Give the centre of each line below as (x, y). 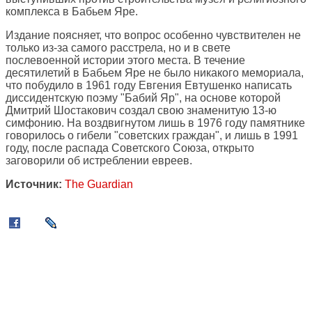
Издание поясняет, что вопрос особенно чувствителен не (153, 36)
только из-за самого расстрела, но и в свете (118, 48)
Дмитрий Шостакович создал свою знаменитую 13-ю (141, 111)
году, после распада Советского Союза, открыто (130, 148)
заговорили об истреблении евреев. (99, 161)
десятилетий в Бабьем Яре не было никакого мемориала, (155, 73)
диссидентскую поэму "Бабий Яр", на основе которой (143, 98)
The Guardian (99, 185)
